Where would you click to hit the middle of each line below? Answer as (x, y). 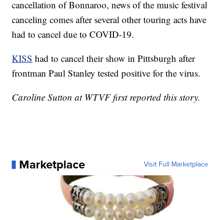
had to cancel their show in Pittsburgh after (114, 58)
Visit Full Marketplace (176, 165)
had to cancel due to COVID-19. (73, 34)
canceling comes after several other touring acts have (109, 20)
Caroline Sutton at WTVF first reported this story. (106, 97)
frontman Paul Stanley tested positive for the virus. (106, 73)
